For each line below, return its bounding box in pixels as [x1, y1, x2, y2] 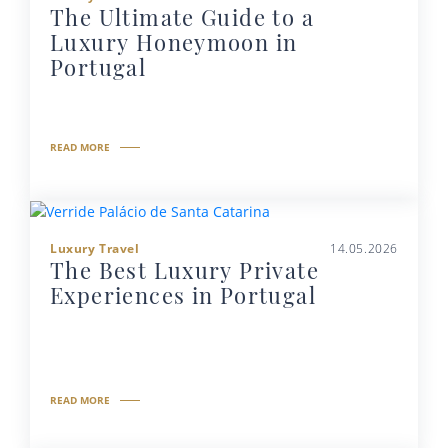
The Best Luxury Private [50, 255, 319, 286]
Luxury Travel [50, 240, 140, 258]
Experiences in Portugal [50, 280, 316, 311]
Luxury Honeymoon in [50, 27, 298, 58]
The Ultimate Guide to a [50, 2, 314, 33]
